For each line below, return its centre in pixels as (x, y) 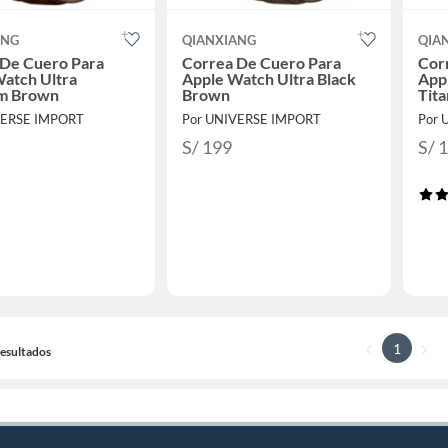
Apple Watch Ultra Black (268, 79)
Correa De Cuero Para (261, 63)
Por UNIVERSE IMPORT (251, 119)
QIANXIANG (218, 40)
